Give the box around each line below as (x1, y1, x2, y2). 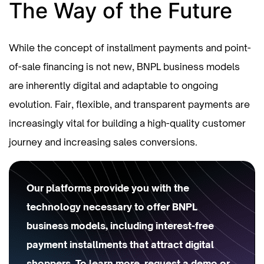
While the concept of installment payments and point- (9, 41, 251, 54)
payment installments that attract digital (27, 238, 214, 250)
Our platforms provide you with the (27, 181, 189, 194)
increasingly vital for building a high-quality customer (9, 117, 246, 129)
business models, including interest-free (27, 219, 214, 232)
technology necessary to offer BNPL (27, 200, 197, 213)
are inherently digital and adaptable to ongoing (9, 79, 218, 91)
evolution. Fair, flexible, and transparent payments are (9, 98, 250, 110)
